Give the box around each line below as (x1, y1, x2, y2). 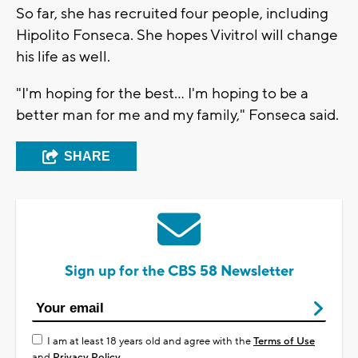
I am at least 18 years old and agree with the (47, 335, 253, 348)
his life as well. (16, 47, 110, 67)
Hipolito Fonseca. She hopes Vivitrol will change (16, 26, 338, 46)
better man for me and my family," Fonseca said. (16, 105, 339, 125)
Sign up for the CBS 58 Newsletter (64, 262, 294, 281)
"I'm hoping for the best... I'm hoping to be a (16, 84, 308, 104)
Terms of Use (253, 335, 315, 348)
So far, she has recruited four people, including (16, 4, 328, 24)
